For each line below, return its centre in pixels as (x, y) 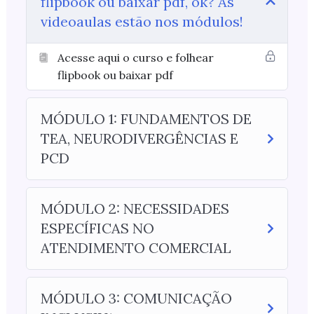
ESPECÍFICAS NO (97, 228)
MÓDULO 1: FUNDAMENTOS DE (146, 119)
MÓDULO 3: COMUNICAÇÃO (136, 298)
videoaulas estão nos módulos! (142, 21)
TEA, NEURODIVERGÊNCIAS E (139, 138)
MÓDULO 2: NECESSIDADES (135, 209)
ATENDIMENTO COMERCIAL (136, 248)
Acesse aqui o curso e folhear (135, 57)
